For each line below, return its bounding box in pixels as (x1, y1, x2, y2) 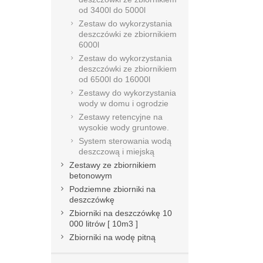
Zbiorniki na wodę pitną (69, 232, 156, 242)
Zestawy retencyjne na (79, 112, 163, 122)
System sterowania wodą (79, 136, 171, 146)
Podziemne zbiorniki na (69, 184, 156, 194)
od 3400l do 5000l (79, 5, 146, 15)
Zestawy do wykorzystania (79, 88, 176, 97)
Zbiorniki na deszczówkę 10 (69, 208, 172, 218)
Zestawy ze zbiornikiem (69, 160, 156, 170)
